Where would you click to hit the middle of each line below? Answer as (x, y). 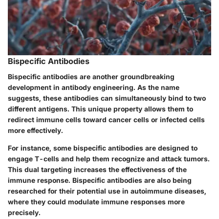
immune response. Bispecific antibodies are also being (100, 180)
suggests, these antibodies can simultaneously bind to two (107, 98)
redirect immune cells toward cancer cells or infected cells (106, 120)
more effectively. (35, 131)
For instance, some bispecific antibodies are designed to (103, 148)
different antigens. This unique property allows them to (100, 109)
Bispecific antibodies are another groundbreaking (91, 77)
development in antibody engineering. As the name (94, 88)
